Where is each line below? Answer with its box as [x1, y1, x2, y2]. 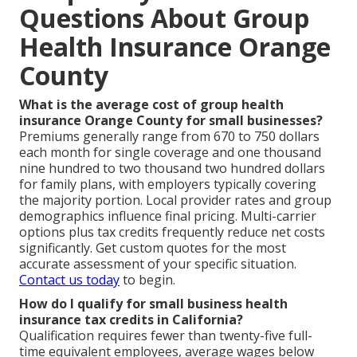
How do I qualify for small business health [19, 294, 288, 312]
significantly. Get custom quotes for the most [19, 238, 286, 257]
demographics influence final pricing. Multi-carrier [19, 206, 316, 225]
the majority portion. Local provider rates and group [19, 190, 331, 209]
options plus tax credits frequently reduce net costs [19, 222, 325, 241]
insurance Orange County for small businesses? [19, 111, 323, 129]
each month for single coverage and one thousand [19, 143, 321, 161]
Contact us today [19, 270, 120, 288]
